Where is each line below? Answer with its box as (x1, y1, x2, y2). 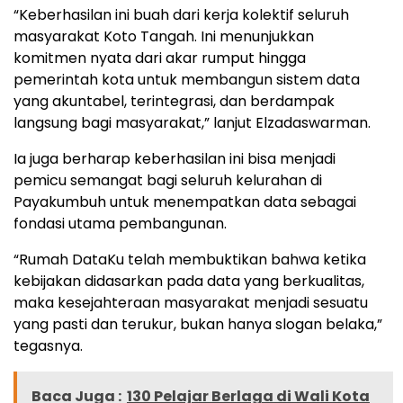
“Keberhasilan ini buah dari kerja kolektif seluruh (13, 4, 349, 25)
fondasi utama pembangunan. (13, 212, 227, 234)
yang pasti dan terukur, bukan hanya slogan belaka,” (13, 313, 382, 335)
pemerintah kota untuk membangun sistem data (13, 68, 360, 90)
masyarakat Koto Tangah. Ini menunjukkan (13, 25, 314, 47)
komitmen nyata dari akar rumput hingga (13, 47, 306, 68)
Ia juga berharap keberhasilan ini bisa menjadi (13, 148, 336, 169)
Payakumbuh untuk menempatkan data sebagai (13, 191, 356, 212)
